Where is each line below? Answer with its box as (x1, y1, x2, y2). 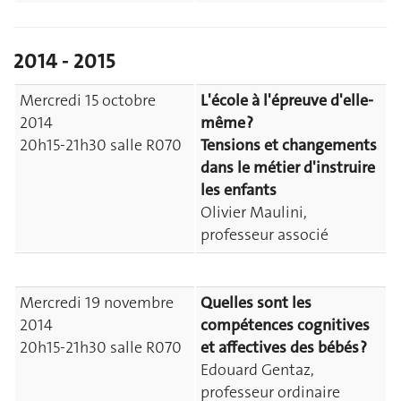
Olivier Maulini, (200, 201, 307, 224)
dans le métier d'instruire (200, 157, 375, 179)
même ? (200, 112, 253, 134)
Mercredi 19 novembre (20, 292, 174, 314)
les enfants (200, 179, 277, 201)
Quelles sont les (200, 292, 311, 314)
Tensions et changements (200, 134, 377, 157)
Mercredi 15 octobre (20, 90, 156, 112)
